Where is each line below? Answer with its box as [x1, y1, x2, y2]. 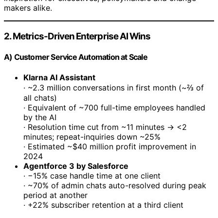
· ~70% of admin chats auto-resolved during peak [23, 180, 206, 190]
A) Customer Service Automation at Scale [4, 52, 147, 62]
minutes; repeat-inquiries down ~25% [23, 131, 161, 142]
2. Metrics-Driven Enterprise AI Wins [4, 31, 151, 42]
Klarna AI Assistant [23, 72, 95, 82]
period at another [23, 190, 88, 200]
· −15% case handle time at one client [23, 170, 161, 181]
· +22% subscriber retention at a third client [23, 200, 183, 210]
